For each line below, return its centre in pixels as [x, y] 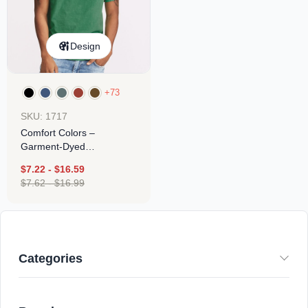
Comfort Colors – [58, 132]
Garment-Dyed [53, 146]
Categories [51, 258]
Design [85, 46]
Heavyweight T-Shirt [64, 160]
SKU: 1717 [44, 116]
